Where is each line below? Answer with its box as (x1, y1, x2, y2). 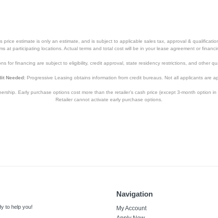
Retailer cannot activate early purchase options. (55, 97, 163, 102)
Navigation (116, 190, 153, 198)
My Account (116, 205, 146, 212)
